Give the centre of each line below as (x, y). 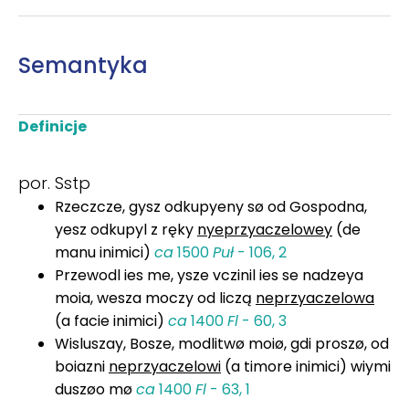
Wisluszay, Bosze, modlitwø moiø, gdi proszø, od (222, 343)
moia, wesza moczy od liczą (155, 298)
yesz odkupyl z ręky (126, 229)
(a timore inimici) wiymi (306, 366)
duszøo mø (95, 389)
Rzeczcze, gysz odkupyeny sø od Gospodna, (211, 206)
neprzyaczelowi (165, 366)
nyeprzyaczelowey (265, 229)
